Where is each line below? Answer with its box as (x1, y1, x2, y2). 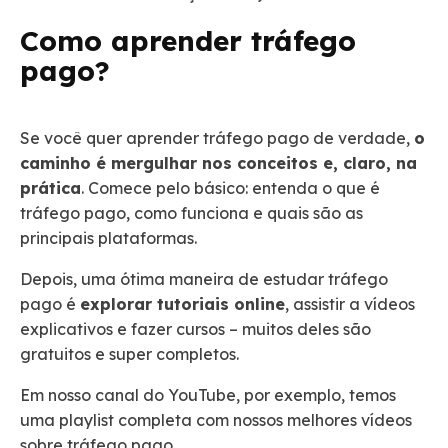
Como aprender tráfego (20, 22, 356, 58)
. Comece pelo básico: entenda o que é (81, 177, 380, 198)
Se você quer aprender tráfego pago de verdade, (20, 127, 414, 148)
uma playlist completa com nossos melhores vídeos (20, 409, 412, 430)
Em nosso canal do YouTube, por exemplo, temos (20, 384, 396, 405)
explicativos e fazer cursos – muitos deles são (20, 318, 371, 339)
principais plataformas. (20, 227, 197, 248)
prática (20, 177, 81, 198)
